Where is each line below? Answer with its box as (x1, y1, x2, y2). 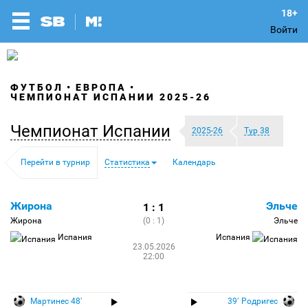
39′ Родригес (228, 296, 280, 306)
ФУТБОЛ (10, 82, 63, 93)
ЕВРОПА (76, 82, 126, 93)
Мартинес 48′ (28, 296, 82, 306)
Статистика (104, 157, 150, 167)
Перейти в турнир (21, 157, 90, 167)
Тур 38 (244, 126, 269, 135)
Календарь (173, 157, 216, 167)
